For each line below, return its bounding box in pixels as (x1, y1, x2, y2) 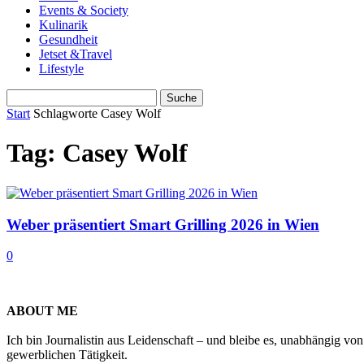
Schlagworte (33, 106, 97, 120)
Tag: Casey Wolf (6, 138, 188, 168)
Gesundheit (39, 32, 97, 46)
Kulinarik (39, 18, 88, 32)
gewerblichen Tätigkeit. (6, 348, 128, 362)
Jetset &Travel (39, 47, 112, 61)
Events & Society (39, 3, 128, 17)
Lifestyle (39, 62, 84, 76)
